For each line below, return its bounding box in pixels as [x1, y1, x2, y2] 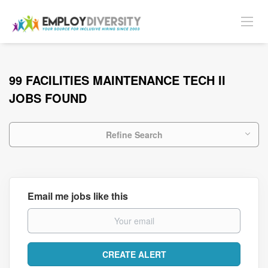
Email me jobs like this [28, 189, 128, 203]
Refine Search [105, 129, 163, 141]
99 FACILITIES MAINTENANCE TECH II [9, 71, 226, 89]
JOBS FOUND [9, 89, 87, 106]
